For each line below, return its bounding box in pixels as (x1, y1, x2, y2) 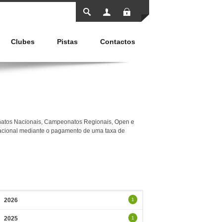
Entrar (143, 5, 159, 12)
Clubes (11, 38, 35, 46)
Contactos (100, 38, 135, 46)
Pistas (57, 38, 78, 46)
